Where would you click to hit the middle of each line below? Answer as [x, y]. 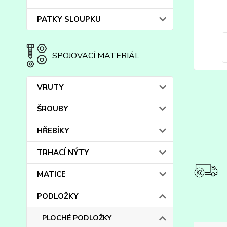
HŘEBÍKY [53, 131]
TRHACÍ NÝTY [63, 153]
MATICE [51, 174]
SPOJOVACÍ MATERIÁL [96, 56]
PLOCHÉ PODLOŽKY [77, 218]
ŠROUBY [53, 109]
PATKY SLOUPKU [69, 19]
